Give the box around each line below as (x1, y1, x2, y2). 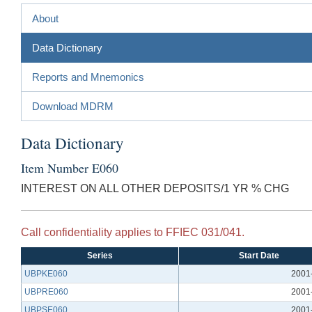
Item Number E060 (21, 159, 118, 176)
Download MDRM (32, 100, 114, 112)
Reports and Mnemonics (32, 70, 144, 83)
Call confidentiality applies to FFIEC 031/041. (21, 226, 244, 238)
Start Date (238, 250, 279, 260)
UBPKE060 (24, 268, 68, 279)
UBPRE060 (24, 286, 68, 297)
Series (87, 250, 113, 260)
